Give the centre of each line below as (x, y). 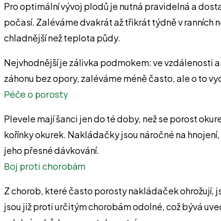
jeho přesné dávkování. (52, 150)
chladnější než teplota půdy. (62, 37)
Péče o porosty (36, 94)
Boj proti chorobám (45, 166)
